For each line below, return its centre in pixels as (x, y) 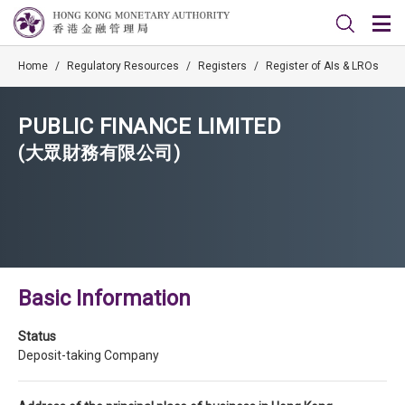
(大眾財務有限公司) (99, 153)
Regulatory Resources (123, 66)
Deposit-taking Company (89, 355)
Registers (222, 66)
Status (37, 336)
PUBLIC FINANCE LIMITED (150, 127)
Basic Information (104, 298)
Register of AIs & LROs (322, 66)
